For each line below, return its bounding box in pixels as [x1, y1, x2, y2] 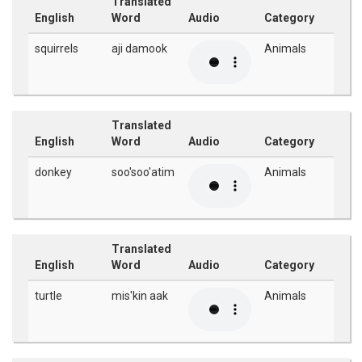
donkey [35, 166, 72, 179]
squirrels [35, 42, 78, 55]
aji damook [112, 42, 167, 55]
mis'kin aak [112, 289, 168, 302]
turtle [35, 289, 62, 302]
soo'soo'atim [112, 166, 175, 179]
